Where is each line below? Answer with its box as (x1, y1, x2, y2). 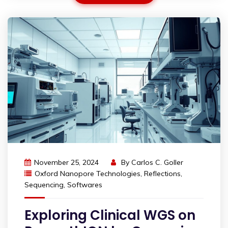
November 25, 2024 (34, 157, 99, 167)
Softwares (67, 180, 102, 189)
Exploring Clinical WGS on (24, 206, 195, 224)
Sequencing (24, 180, 64, 189)
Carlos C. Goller (131, 157, 183, 167)
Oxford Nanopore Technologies (35, 168, 140, 178)
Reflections (144, 168, 181, 178)
